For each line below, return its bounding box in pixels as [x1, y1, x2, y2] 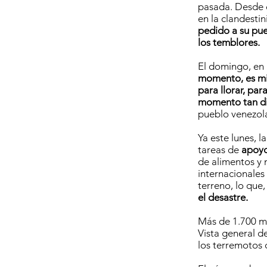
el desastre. [198, 191, 248, 203]
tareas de [198, 144, 241, 156]
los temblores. [198, 36, 260, 48]
